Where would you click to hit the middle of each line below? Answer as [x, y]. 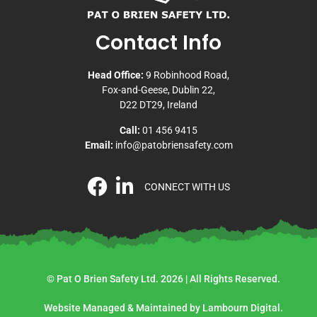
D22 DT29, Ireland [158, 105]
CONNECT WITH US [187, 187]
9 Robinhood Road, [188, 75]
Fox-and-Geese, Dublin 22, [158, 90]
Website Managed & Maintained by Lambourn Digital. [163, 308]
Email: [99, 145]
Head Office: [117, 75]
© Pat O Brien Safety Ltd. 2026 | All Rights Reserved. [163, 279]
